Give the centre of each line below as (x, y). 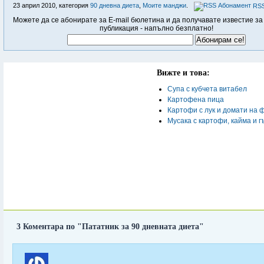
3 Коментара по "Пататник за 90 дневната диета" (110, 227)
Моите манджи (164, 5)
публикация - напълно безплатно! (156, 28)
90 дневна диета (115, 5)
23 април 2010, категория (52, 5)
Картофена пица (196, 100)
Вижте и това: (183, 73)
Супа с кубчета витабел (207, 89)
